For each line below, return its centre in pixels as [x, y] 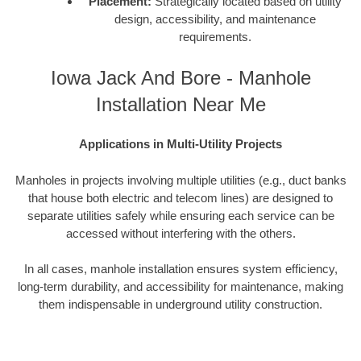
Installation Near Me [180, 104]
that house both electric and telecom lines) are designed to [180, 197]
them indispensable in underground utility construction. [180, 305]
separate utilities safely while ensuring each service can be [180, 215]
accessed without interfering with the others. [180, 233]
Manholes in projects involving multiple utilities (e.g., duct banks [180, 180]
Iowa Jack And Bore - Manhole [180, 77]
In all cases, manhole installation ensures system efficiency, [180, 269]
